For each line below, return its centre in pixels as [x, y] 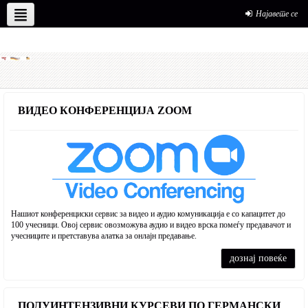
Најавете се [277, 14]
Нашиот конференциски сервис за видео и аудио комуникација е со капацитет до [148, 214]
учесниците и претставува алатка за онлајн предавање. [104, 236]
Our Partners [124, 12]
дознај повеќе [258, 258]
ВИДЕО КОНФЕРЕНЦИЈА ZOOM [103, 110]
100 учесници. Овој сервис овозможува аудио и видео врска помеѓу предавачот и [151, 225]
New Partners [45, 12]
